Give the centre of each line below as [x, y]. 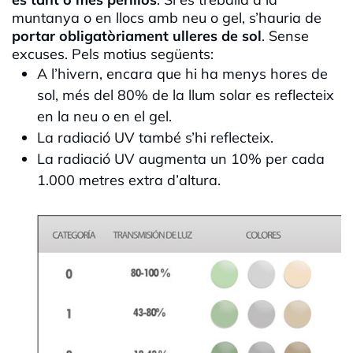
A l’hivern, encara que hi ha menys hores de [182, 74]
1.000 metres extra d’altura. [129, 180]
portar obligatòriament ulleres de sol [137, 36]
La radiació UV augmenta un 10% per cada [181, 159]
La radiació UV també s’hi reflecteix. [155, 138]
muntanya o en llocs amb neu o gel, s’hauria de [167, 18]
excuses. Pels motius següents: [113, 54]
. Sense [285, 36]
